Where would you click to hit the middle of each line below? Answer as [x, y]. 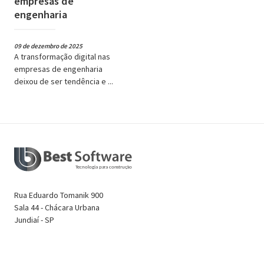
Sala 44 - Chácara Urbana [57, 207]
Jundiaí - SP [34, 220]
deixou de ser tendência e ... [64, 81]
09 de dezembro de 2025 [48, 46]
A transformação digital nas [62, 56]
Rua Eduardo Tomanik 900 [59, 195]
